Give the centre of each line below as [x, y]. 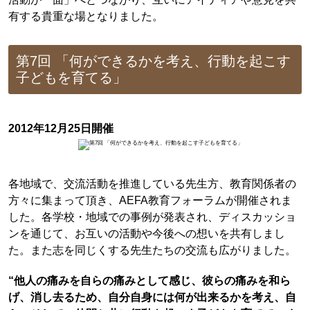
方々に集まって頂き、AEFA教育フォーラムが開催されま [150, 200]
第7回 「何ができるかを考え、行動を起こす [154, 61]
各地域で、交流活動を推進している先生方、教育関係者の [152, 183]
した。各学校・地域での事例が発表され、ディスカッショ [152, 216]
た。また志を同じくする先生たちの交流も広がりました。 [152, 249]
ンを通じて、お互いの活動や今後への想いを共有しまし [146, 233]
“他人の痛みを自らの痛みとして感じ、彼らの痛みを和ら [149, 281]
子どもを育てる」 [72, 78]
